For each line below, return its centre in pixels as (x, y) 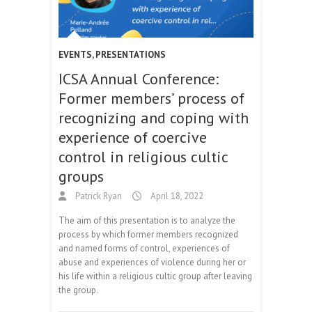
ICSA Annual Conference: (139, 79)
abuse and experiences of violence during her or (152, 263)
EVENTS (75, 55)
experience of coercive (133, 138)
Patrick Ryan (97, 196)
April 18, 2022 (176, 196)
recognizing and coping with (154, 118)
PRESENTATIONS (131, 55)
